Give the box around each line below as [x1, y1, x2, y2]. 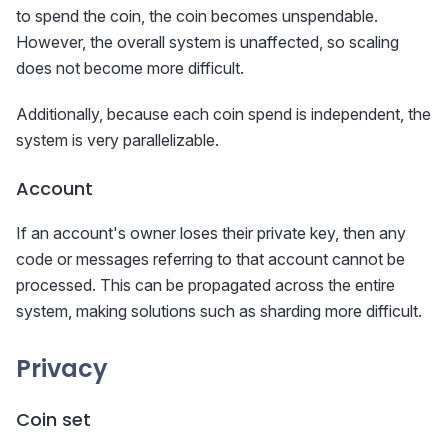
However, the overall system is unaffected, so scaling [16, 32, 399, 53]
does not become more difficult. [16, 58, 244, 79]
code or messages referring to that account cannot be [16, 249, 405, 270]
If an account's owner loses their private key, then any [16, 223, 406, 244]
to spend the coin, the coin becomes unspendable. [16, 6, 378, 27]
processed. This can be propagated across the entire [16, 275, 395, 296]
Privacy [16, 352, 108, 386]
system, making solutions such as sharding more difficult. [16, 301, 422, 322]
